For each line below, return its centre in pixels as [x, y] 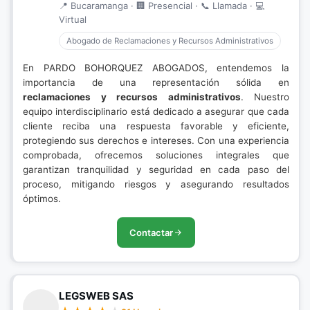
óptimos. [42, 199]
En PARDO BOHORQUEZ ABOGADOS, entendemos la [156, 68]
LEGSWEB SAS [96, 296]
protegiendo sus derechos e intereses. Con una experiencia [156, 140]
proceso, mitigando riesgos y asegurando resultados [156, 184]
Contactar [151, 232]
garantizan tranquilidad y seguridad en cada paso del [156, 170]
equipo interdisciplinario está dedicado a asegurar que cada [156, 111]
